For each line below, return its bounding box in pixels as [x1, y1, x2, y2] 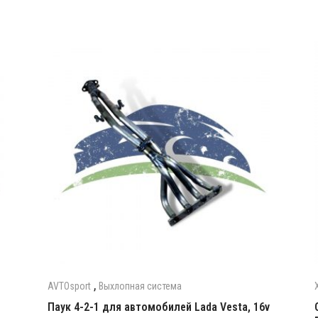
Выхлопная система [98, 280, 182, 292]
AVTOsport [47, 280, 91, 292]
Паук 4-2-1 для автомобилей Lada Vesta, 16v [47, 300, 270, 314]
